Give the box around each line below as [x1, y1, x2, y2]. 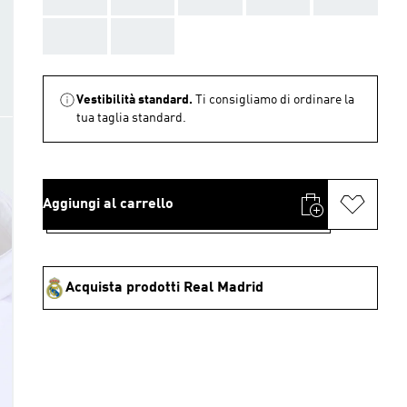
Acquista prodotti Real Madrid [65, 281, 263, 295]
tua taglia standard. [76, 112, 186, 124]
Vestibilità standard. [76, 94, 193, 106]
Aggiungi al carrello [43, 197, 174, 212]
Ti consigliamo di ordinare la [195, 94, 354, 106]
